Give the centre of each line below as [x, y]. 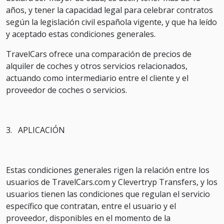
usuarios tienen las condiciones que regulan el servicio [108, 194]
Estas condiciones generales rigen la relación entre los [108, 170]
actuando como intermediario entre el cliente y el [97, 78]
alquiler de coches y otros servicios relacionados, [97, 66]
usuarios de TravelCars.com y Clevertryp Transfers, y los [112, 182]
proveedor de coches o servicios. [66, 90]
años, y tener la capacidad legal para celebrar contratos [109, 10]
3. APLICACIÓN [35, 130]
